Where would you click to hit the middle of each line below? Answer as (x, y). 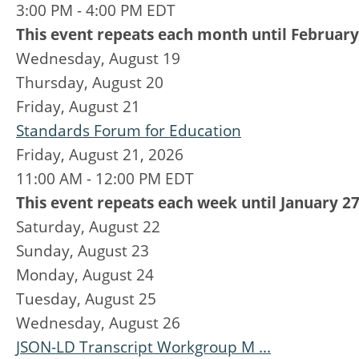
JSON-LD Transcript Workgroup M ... (143, 347)
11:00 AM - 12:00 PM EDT (105, 179)
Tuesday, (50, 299)
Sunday (43, 251)
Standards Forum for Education (129, 131)
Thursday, (54, 83)
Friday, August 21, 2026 (100, 155)
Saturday (48, 227)
